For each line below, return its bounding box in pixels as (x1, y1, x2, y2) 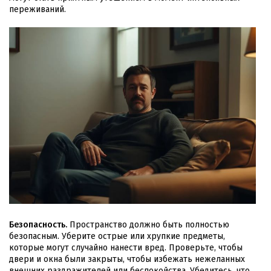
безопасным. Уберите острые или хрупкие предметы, (9, 230, 225, 241)
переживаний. (9, 4, 66, 15)
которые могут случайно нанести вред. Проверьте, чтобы (9, 242, 243, 253)
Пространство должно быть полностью (67, 219, 229, 230)
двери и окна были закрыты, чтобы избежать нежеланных (9, 253, 245, 264)
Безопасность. (9, 219, 67, 230)
